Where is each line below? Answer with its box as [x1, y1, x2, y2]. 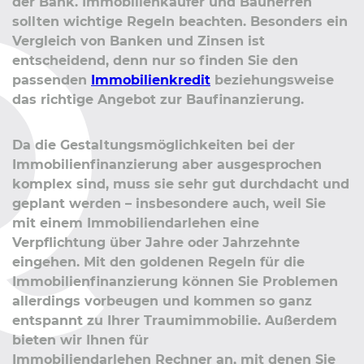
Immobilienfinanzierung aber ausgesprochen [12, 156, 322, 172]
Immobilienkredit [91, 71, 210, 88]
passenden [12, 71, 91, 88]
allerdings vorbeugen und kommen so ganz [12, 292, 312, 309]
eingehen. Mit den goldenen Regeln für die [12, 253, 305, 270]
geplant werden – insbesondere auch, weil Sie [12, 195, 326, 211]
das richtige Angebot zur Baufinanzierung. [12, 91, 304, 107]
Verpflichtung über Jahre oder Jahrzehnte [12, 234, 300, 250]
